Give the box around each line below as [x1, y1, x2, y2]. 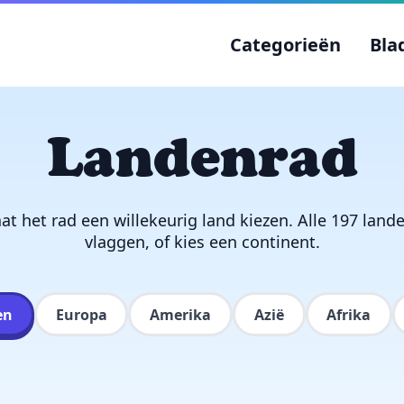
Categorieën [230, 32, 341, 57]
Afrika [326, 304, 372, 325]
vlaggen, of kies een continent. [84, 231, 320, 252]
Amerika [150, 304, 212, 325]
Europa [55, 304, 107, 325]
